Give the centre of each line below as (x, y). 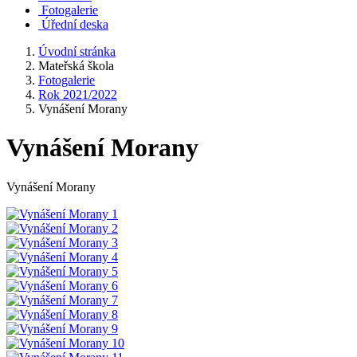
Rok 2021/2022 (78, 94)
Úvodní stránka (77, 51)
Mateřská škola (76, 66)
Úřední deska (75, 24)
